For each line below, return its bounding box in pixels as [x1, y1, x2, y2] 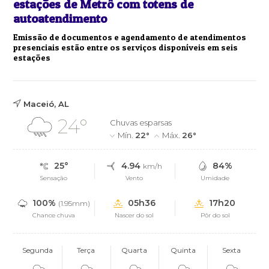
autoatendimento [13, 11, 107, 26]
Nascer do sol [115, 211, 154, 219]
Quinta [170, 245, 196, 255]
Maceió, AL [23, 98, 70, 109]
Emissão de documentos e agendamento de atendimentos [13, 31, 247, 42]
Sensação [40, 174, 68, 182]
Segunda [22, 245, 53, 255]
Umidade [201, 174, 230, 182]
